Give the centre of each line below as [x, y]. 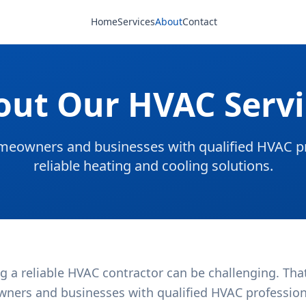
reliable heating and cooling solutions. [153, 166]
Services [136, 22]
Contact [200, 22]
